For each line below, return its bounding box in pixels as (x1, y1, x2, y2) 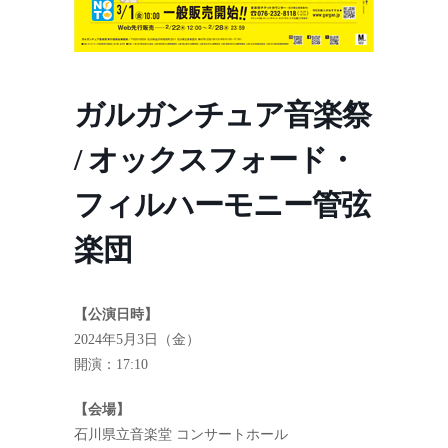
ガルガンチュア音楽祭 (74, 98, 371, 131)
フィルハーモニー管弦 (74, 188, 370, 221)
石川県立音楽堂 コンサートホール (74, 427, 288, 442)
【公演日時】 (74, 307, 158, 322)
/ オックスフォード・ (74, 143, 356, 176)
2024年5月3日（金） (74, 332, 200, 347)
